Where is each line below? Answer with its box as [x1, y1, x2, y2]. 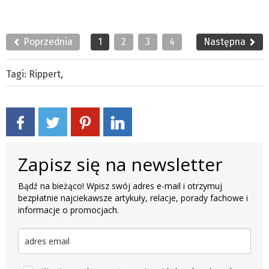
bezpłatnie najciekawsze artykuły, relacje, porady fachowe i [18, 192, 248, 204]
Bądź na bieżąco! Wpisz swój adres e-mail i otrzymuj [18, 180, 222, 192]
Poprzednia [21, 35, 73, 47]
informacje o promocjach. [18, 204, 119, 216]
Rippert [29, 68, 61, 80]
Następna [204, 35, 248, 47]
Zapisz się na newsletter [18, 151, 223, 177]
